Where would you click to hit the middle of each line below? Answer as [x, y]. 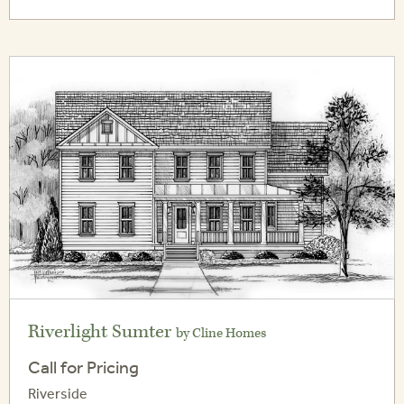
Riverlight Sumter [102, 332]
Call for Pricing [83, 367]
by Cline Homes [221, 334]
